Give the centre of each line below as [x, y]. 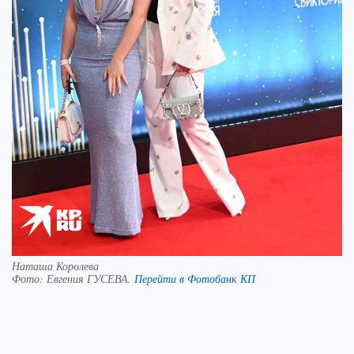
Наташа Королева [55, 266]
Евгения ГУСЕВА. [90, 279]
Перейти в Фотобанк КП [195, 279]
